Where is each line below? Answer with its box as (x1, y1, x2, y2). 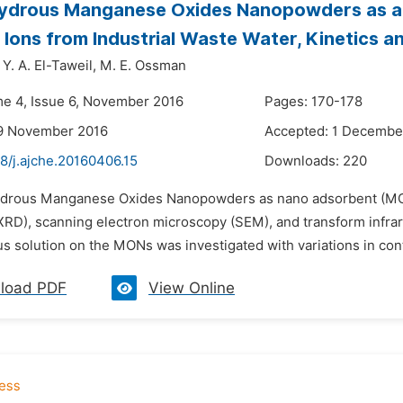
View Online (148, 279, 235, 297)
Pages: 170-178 (264, 94, 363, 110)
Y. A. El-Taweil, (3, 58, 96, 74)
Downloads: (264, 153, 343, 169)
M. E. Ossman (100, 58, 186, 74)
